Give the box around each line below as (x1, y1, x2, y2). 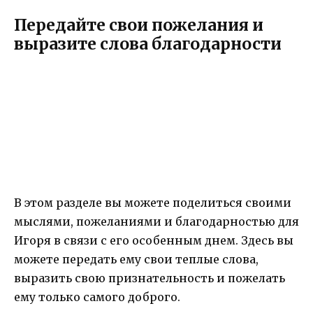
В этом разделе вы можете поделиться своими (14, 195, 291, 210)
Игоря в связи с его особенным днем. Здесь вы (14, 233, 293, 247)
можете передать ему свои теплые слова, (14, 252, 259, 266)
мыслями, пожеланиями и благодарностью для (14, 214, 299, 228)
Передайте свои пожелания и (14, 14, 263, 35)
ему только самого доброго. (14, 289, 180, 304)
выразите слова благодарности (14, 33, 282, 54)
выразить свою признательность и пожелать (14, 270, 285, 285)
